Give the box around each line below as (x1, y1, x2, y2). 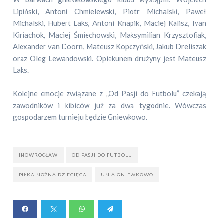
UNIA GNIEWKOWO (101, 172, 153, 177)
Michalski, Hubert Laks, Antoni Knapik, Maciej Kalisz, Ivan (13, 19, 206, 27)
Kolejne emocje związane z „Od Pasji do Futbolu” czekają (13, 89, 206, 98)
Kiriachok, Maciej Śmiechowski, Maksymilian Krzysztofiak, (13, 30, 206, 39)
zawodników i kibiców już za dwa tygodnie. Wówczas (13, 101, 206, 109)
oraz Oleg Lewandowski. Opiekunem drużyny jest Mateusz (13, 54, 206, 63)
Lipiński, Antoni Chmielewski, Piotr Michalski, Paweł (13, 7, 206, 16)
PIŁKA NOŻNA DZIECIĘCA (19, 172, 87, 177)
